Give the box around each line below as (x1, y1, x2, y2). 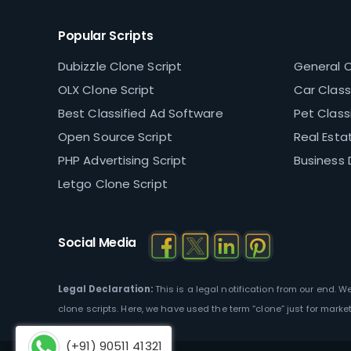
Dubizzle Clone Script (57, 58, 183, 75)
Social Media (57, 233, 137, 251)
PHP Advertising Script (57, 152, 187, 169)
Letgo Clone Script (57, 175, 168, 193)
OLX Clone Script (57, 81, 155, 99)
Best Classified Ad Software (57, 105, 223, 122)
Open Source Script (57, 128, 172, 146)
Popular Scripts (57, 27, 154, 45)
